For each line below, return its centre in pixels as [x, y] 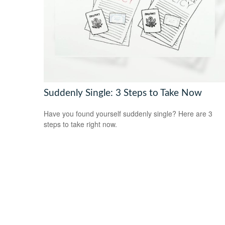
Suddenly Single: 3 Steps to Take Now [123, 93]
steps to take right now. [80, 124]
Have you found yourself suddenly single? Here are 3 [128, 113]
